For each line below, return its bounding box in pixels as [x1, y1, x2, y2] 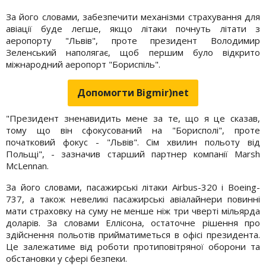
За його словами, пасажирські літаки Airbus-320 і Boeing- [6, 180, 260, 193]
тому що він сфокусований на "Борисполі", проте [6, 123, 260, 136]
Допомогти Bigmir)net [77, 85, 189, 99]
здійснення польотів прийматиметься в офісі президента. [6, 228, 260, 240]
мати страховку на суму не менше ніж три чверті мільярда [6, 204, 260, 217]
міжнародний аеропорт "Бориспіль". [6, 58, 160, 70]
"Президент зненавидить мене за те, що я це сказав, [6, 112, 260, 124]
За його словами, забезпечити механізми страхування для [6, 10, 260, 23]
